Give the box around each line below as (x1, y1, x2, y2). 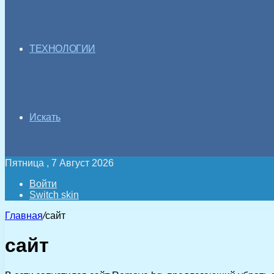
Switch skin (29, 190, 79, 200)
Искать (29, 112, 61, 122)
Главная (5, 210, 43, 221)
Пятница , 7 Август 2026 (5, 158, 114, 168)
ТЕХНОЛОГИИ (29, 43, 95, 54)
